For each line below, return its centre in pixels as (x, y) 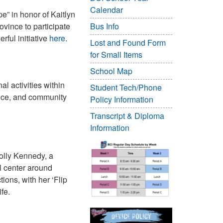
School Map (111, 71)
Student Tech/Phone (126, 87)
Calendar (107, 10)
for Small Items (116, 55)
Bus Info (105, 26)
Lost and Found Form (128, 43)
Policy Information (122, 99)
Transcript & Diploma (127, 116)
